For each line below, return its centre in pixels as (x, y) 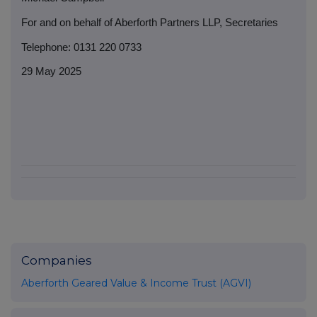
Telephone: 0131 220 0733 (81, 47)
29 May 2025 (51, 72)
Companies (57, 261)
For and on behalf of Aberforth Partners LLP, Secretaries (150, 22)
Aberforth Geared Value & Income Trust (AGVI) (136, 283)
